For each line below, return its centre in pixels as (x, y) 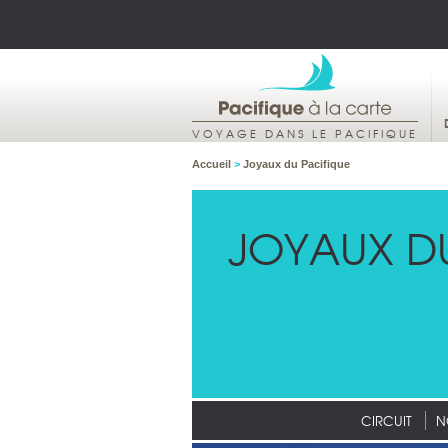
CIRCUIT (386, 420)
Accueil (213, 164)
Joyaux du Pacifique (296, 164)
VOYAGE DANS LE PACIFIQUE (305, 133)
